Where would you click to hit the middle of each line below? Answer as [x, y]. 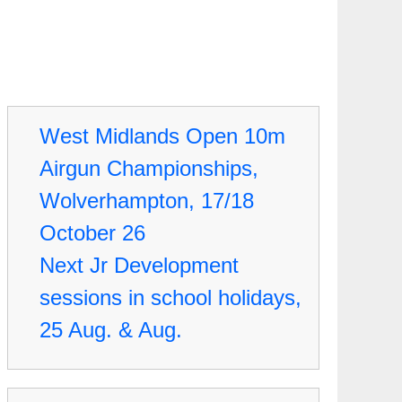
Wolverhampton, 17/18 [147, 201]
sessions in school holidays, [170, 297]
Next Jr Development [139, 265]
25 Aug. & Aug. [111, 330]
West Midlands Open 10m [162, 136]
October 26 [92, 233]
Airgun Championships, [149, 168]
